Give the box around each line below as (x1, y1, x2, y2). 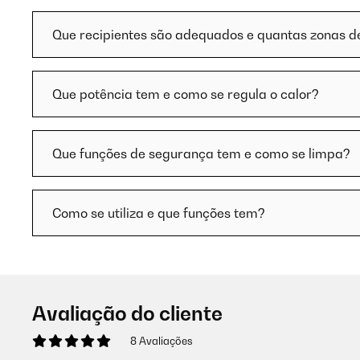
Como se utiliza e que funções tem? (52, 205, 265, 221)
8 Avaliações (130, 334, 193, 347)
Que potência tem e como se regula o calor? (52, 86, 319, 102)
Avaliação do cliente (32, 301, 223, 325)
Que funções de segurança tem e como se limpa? (52, 145, 350, 162)
